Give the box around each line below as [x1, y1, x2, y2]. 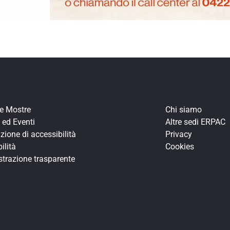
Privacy [165, 129, 192, 140]
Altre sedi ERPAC [165, 117, 225, 127]
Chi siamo [165, 105, 202, 115]
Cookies [165, 142, 194, 152]
